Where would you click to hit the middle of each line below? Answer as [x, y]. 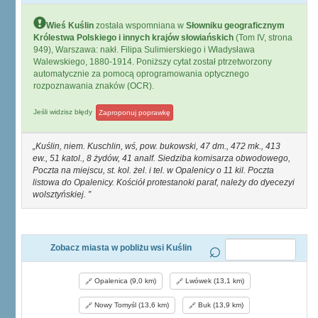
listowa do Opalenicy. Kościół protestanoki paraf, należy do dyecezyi [164, 182]
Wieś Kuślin [70, 26]
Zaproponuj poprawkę [135, 113]
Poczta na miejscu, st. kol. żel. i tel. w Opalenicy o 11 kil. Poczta [153, 170]
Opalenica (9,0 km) [124, 281]
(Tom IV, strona [263, 38]
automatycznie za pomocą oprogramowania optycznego [141, 74]
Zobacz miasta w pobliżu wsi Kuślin [121, 248]
